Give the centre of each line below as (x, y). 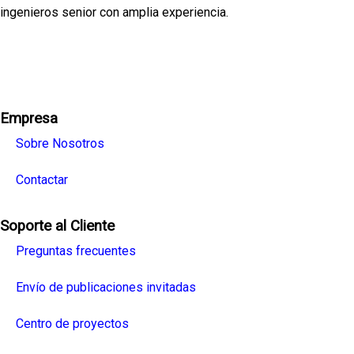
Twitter (122, 64)
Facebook (104, 64)
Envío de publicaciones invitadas (106, 288)
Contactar (42, 180)
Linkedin (176, 64)
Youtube (218, 64)
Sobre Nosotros (60, 144)
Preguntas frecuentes (76, 251)
